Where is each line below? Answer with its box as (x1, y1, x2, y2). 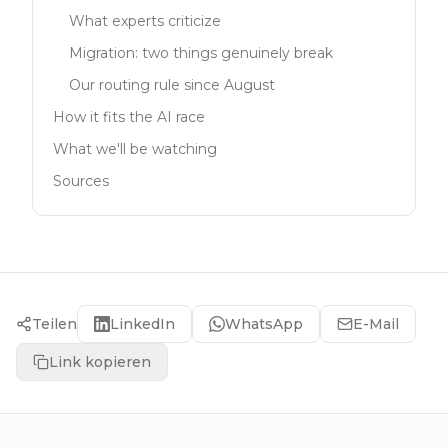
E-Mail (353, 315, 399, 333)
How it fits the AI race (53, 108, 205, 126)
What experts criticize (69, 12, 221, 30)
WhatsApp (225, 315, 303, 333)
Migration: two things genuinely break (69, 44, 333, 62)
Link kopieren (49, 353, 151, 371)
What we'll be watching (53, 140, 217, 158)
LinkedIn (110, 315, 175, 333)
